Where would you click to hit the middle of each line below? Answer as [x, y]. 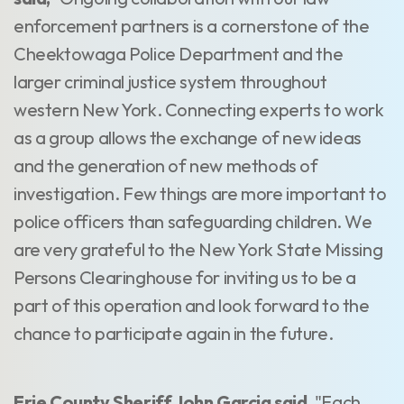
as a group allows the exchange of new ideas [188, 138]
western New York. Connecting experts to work [199, 110]
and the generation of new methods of [166, 165]
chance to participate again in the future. [174, 333]
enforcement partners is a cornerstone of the [192, 26]
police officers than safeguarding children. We [193, 221]
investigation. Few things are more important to [200, 193]
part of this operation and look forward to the [192, 305]
